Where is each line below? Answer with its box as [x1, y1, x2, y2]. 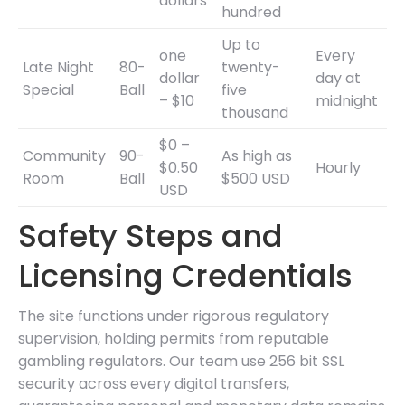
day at [316, 67, 361, 89]
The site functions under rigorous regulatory [18, 305, 329, 326]
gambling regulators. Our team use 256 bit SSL [18, 350, 344, 372]
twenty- [221, 56, 280, 78]
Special [23, 79, 74, 100]
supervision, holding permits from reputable [18, 327, 329, 349]
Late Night [23, 56, 94, 78]
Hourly [316, 156, 361, 178]
